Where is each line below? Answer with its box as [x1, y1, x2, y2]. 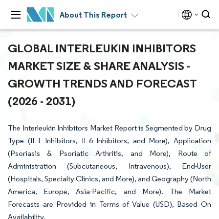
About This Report [60, 10, 127, 20]
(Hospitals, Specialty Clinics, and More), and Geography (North [8, 174, 211, 183]
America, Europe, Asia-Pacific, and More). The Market [8, 187, 211, 196]
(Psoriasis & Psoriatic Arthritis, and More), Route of [8, 149, 211, 158]
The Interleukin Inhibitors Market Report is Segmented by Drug [8, 123, 211, 132]
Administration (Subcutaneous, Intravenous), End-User [8, 161, 211, 171]
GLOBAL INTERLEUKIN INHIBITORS [8, 41, 196, 55]
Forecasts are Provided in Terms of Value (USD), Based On [8, 199, 211, 209]
